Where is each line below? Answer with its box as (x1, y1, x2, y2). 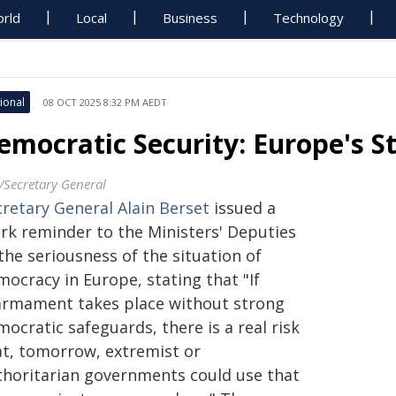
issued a (209, 197, 276, 218)
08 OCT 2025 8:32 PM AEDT (43, 95, 167, 109)
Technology (273, 9, 345, 27)
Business (163, 9, 218, 27)
